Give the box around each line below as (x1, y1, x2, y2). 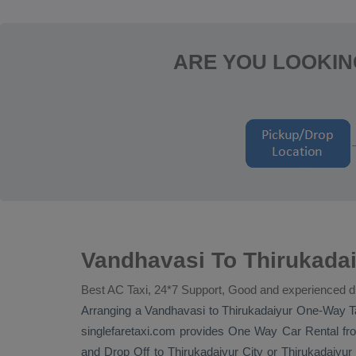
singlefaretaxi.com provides (81, 324, 229, 338)
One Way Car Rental (228, 324, 339, 338)
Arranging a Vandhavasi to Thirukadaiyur (81, 304, 296, 317)
